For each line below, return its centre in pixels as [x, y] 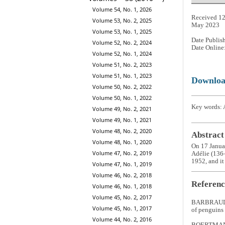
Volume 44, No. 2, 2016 [122, 219]
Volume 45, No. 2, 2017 [122, 197]
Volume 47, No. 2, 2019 [122, 153]
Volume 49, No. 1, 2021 [122, 120]
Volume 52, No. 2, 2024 [122, 42]
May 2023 [205, 25]
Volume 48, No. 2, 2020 [122, 131]
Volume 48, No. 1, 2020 [122, 142]
